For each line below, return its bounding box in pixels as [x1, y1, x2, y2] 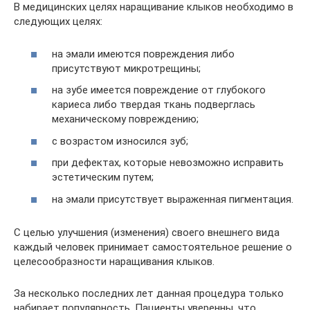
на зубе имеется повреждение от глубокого [52, 84, 266, 96]
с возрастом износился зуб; [52, 134, 188, 147]
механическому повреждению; [52, 113, 199, 125]
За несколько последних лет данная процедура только [14, 286, 284, 300]
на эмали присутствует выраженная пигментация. [52, 192, 293, 206]
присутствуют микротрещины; [52, 62, 201, 75]
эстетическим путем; [52, 171, 154, 183]
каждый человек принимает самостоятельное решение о [14, 240, 292, 253]
